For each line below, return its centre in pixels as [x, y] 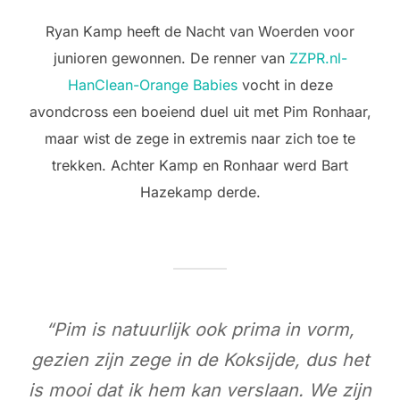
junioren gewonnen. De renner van [171, 58]
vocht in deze [285, 84]
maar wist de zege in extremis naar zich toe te [200, 138]
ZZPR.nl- [318, 58]
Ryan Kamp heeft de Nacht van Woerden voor [200, 31]
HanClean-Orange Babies [152, 84]
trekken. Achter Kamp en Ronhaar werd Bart [200, 165]
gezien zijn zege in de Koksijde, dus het [200, 359]
